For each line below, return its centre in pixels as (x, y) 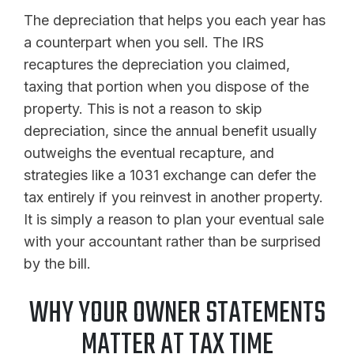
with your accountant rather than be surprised (172, 241)
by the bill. (57, 263)
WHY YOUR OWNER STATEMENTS (177, 314)
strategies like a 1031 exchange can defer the (170, 175)
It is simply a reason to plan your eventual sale (174, 219)
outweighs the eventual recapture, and (149, 153)
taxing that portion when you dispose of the (166, 86)
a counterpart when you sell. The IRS (144, 42)
